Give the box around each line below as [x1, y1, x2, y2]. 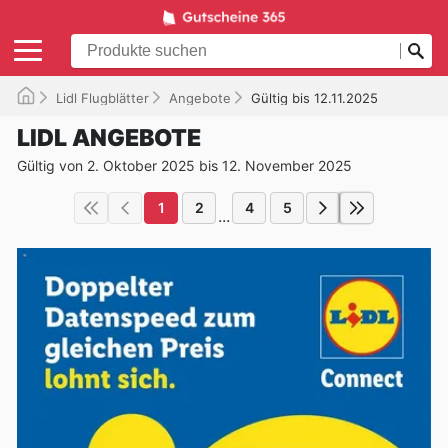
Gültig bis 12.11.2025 [251, 89, 378, 106]
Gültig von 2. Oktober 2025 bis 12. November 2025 [17, 156, 352, 174]
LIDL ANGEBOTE [17, 123, 201, 152]
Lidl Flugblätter [56, 89, 149, 106]
